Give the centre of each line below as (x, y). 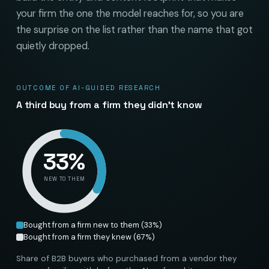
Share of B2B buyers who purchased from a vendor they (126, 258)
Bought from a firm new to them (81, 225)
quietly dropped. (53, 46)
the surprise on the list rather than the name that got (134, 29)
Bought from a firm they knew (77, 237)
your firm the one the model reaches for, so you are (130, 13)
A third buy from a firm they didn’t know (109, 104)
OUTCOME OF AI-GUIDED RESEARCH (88, 87)
